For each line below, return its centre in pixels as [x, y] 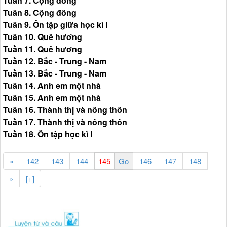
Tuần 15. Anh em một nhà [52, 97]
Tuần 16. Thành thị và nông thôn [65, 109]
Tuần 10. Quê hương [43, 36]
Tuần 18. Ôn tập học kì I [48, 134]
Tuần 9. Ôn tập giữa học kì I [55, 24]
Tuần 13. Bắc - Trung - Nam [55, 73]
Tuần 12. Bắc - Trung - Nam [55, 61]
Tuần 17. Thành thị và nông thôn [65, 122]
